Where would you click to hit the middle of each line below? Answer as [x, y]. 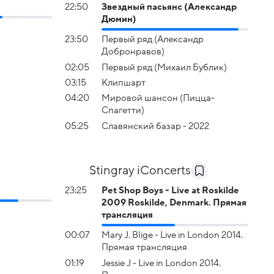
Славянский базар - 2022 [155, 126]
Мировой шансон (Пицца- [158, 98]
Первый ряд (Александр [153, 39]
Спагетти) [123, 110]
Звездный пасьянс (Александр [169, 6]
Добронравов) [133, 52]
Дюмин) [119, 19]
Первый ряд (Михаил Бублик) [164, 67]
